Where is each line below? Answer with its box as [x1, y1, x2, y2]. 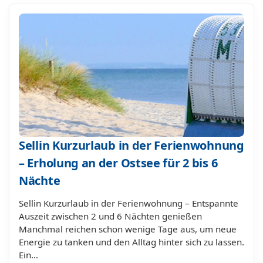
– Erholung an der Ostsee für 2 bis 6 [19, 155, 218, 171]
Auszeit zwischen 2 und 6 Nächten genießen [19, 210, 202, 222]
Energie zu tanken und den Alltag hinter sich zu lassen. [19, 236, 244, 248]
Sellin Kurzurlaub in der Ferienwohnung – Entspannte [19, 197, 238, 209]
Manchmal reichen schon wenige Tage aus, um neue [19, 223, 237, 235]
